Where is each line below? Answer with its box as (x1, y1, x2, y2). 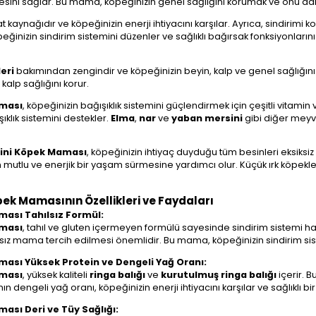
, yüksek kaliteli (23, 268, 90, 281)
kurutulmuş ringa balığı (161, 268, 276, 281)
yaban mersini (171, 111, 243, 124)
